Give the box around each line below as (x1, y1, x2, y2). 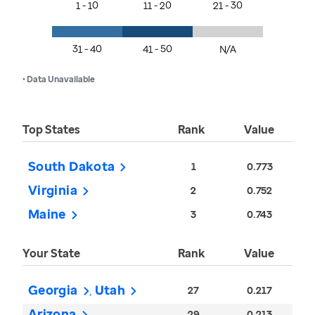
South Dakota (28, 157, 115, 175)
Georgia (28, 281, 78, 299)
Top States (22, 122, 80, 138)
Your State (22, 245, 80, 262)
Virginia (28, 181, 77, 199)
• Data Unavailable (22, 73, 95, 86)
